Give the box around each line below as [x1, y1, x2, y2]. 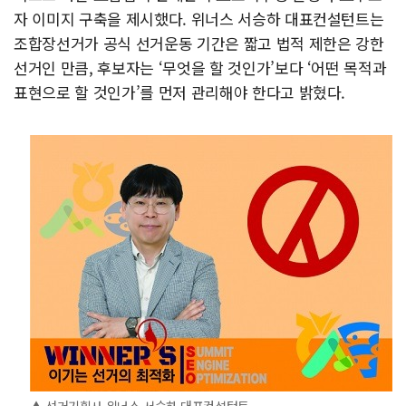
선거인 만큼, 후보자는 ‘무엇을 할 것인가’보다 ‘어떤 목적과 [14, 56, 387, 79]
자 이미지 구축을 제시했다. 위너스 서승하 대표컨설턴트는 [14, 7, 384, 30]
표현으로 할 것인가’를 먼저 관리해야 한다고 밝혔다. [14, 81, 346, 103]
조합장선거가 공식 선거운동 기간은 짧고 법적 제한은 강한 [14, 32, 384, 54]
